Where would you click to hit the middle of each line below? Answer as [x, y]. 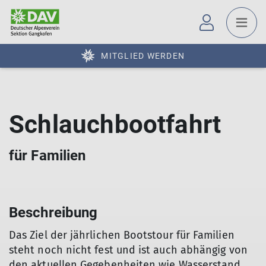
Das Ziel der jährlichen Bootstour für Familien [122, 235]
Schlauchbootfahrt [115, 124]
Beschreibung [53, 213]
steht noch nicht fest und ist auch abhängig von [128, 250]
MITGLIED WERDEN [143, 56]
